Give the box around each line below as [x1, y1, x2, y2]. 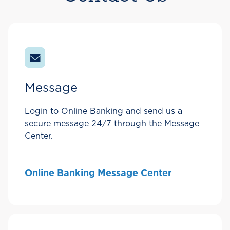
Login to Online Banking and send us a [25, 107, 182, 116]
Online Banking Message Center [25, 169, 172, 179]
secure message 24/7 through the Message [25, 120, 199, 128]
